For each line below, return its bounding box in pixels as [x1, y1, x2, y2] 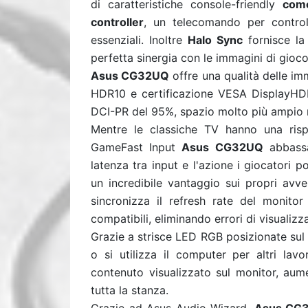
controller [91, 15, 144, 29]
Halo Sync [187, 33, 243, 47]
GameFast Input [91, 140, 182, 154]
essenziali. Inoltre [91, 33, 188, 47]
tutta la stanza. [91, 283, 168, 297]
